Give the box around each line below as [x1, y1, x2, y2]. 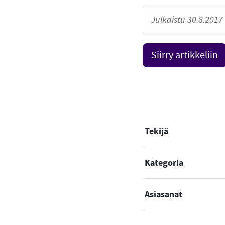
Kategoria [145, 157, 183, 168]
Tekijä [145, 125, 168, 137]
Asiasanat [145, 188, 182, 200]
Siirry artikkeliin [151, 49, 218, 61]
